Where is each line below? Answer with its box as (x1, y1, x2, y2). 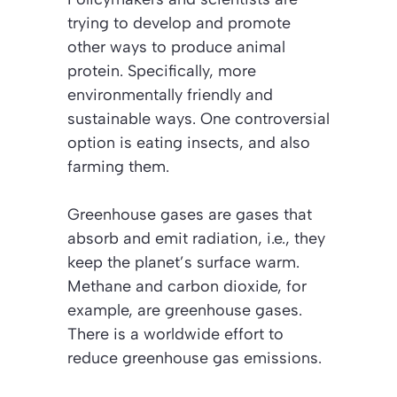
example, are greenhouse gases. (67, 300, 302, 321)
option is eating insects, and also (67, 133, 310, 153)
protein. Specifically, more (67, 61, 256, 82)
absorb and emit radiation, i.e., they (67, 229, 325, 249)
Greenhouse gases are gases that (67, 205, 312, 225)
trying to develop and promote (67, 13, 291, 34)
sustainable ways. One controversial (67, 109, 330, 129)
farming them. (67, 157, 169, 177)
